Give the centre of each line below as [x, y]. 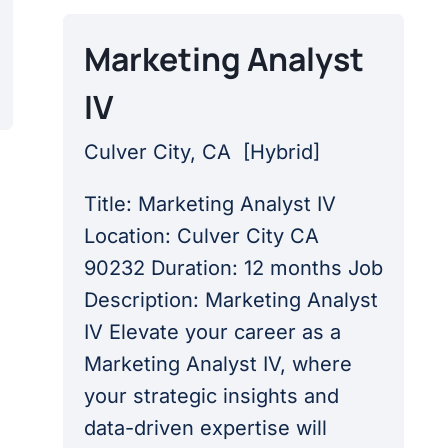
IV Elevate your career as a [212, 332]
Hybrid [281, 152]
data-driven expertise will [205, 428]
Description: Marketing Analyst [230, 300]
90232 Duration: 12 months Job [233, 268]
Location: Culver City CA [201, 236]
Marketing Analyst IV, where [217, 364]
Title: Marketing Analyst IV [209, 204]
